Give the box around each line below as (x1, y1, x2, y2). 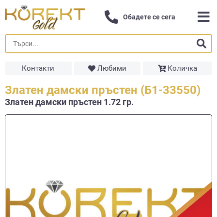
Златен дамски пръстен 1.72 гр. (5, 97, 134, 107)
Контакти (22, 64, 55, 73)
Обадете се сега (123, 13, 176, 21)
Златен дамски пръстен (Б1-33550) (5, 83, 201, 97)
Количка (168, 64, 198, 73)
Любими (97, 64, 126, 73)
